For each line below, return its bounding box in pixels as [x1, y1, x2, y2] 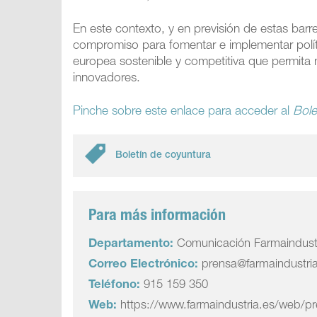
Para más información [88, 209, 226, 224]
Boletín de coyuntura [115, 151, 212, 161]
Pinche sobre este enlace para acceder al [73, 106, 294, 118]
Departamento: [88, 238, 174, 250]
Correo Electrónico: [88, 259, 199, 271]
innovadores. [73, 73, 141, 85]
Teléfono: [88, 279, 141, 292]
